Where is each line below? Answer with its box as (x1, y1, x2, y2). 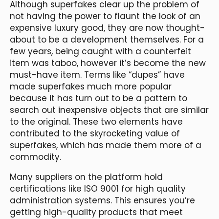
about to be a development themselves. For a (10, 33, 204, 45)
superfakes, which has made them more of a (10, 139, 201, 151)
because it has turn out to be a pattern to (10, 92, 187, 104)
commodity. (10, 151, 61, 163)
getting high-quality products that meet (10, 206, 183, 218)
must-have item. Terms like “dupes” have (10, 68, 185, 81)
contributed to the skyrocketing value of (10, 127, 180, 139)
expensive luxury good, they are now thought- (10, 22, 205, 34)
